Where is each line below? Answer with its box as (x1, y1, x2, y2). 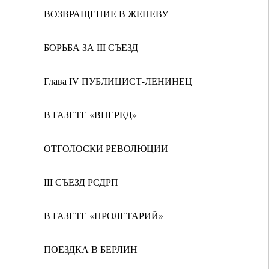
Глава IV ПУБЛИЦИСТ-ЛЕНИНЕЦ (44, 74, 192, 87)
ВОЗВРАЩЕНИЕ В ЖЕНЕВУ (44, 7, 168, 20)
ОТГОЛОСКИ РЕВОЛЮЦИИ (44, 142, 168, 154)
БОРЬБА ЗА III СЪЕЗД (44, 41, 138, 53)
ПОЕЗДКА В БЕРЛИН (44, 243, 138, 255)
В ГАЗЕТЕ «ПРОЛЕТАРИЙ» (44, 209, 163, 222)
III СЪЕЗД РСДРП (44, 175, 118, 188)
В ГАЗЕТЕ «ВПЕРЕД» (44, 108, 137, 121)
